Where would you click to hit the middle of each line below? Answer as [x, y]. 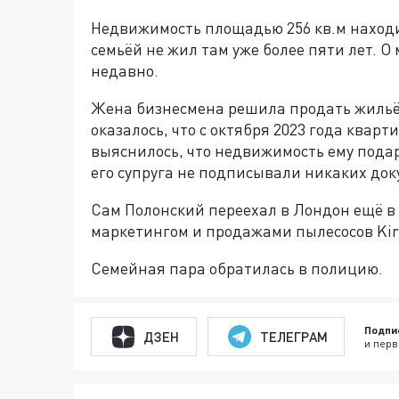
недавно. [125, 71]
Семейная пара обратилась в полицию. [237, 269]
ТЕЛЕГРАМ [293, 336]
